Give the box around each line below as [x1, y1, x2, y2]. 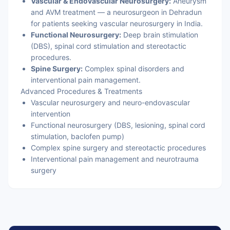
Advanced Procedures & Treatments [21, 87, 142, 95]
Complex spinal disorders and [83, 64, 184, 73]
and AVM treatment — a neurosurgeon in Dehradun [31, 8, 202, 16]
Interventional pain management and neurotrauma [31, 155, 199, 163]
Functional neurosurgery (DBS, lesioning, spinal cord [31, 121, 205, 129]
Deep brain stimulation [121, 30, 198, 39]
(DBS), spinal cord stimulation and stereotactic [31, 42, 186, 50]
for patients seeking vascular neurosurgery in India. [31, 19, 203, 28]
